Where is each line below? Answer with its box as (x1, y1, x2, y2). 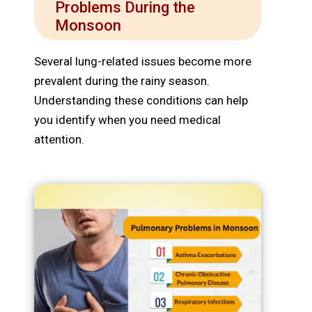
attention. (34, 132, 84, 147)
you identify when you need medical (34, 113, 221, 127)
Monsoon (55, 17, 121, 35)
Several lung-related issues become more (34, 54, 251, 69)
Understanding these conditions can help (34, 93, 248, 108)
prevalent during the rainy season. (34, 74, 210, 88)
